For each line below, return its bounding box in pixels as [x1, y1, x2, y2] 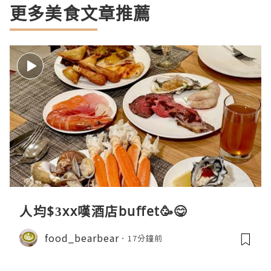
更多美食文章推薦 [10, 2, 151, 25]
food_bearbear [45, 230, 119, 245]
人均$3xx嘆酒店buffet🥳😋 [19, 203, 188, 220]
